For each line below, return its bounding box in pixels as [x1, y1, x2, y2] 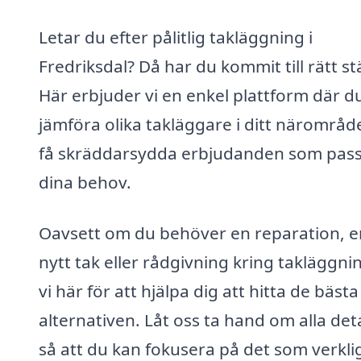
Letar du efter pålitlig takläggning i [39, 25, 313, 48]
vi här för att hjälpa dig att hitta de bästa [39, 280, 359, 303]
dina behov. [39, 170, 131, 193]
